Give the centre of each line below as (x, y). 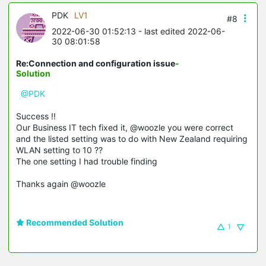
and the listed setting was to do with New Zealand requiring (132, 138)
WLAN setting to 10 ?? (59, 150)
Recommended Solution (74, 222)
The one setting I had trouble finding (87, 161)
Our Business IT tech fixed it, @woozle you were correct (125, 127)
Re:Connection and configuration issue (96, 63)
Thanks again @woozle (61, 183)
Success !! (36, 116)
